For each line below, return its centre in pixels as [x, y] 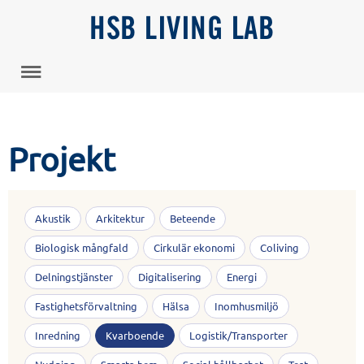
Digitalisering [170, 277]
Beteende [193, 218]
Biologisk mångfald [82, 247]
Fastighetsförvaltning [86, 306]
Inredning [58, 335]
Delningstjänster [74, 277]
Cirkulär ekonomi [194, 247]
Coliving [279, 247]
